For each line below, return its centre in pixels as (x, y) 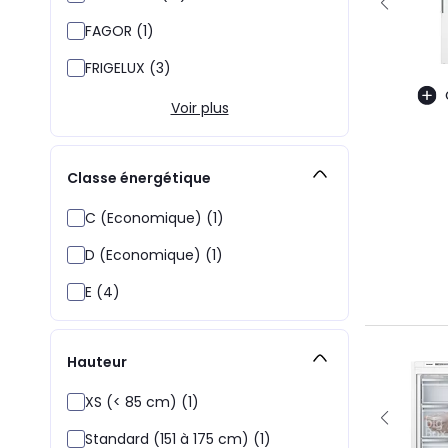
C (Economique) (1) (154, 218)
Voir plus (199, 108)
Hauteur (97, 361)
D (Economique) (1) (154, 255)
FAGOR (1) (119, 31)
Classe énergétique (139, 177)
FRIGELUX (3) (128, 68)
